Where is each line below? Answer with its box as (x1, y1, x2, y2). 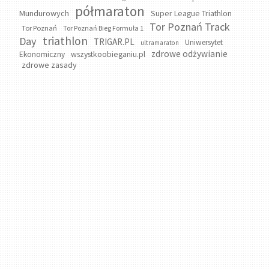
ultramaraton (141, 38, 180, 47)
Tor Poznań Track (150, 19, 231, 34)
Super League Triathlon (151, 7, 232, 19)
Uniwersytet (185, 37, 223, 47)
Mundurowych (19, 7, 70, 19)
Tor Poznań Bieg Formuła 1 (63, 23, 144, 32)
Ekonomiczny (19, 49, 65, 59)
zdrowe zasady (22, 59, 77, 70)
